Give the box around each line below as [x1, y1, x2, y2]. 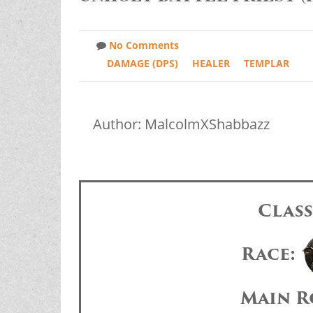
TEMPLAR [243, 57, 289, 71]
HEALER [191, 57, 230, 71]
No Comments [108, 38, 179, 52]
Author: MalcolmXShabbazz [92, 115, 270, 134]
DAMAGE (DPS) [106, 57, 178, 71]
